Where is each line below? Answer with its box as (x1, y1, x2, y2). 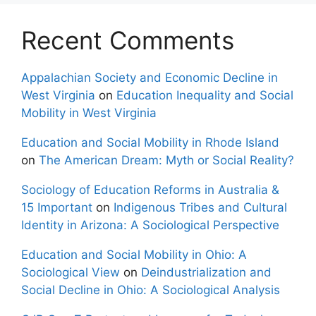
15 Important (21, 200, 92, 215)
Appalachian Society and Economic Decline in (21, 71, 278, 85)
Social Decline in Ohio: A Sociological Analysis (21, 283, 280, 298)
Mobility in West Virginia (21, 106, 157, 121)
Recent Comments (21, 25, 234, 56)
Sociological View (21, 265, 120, 280)
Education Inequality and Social (116, 88, 293, 103)
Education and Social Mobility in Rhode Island (21, 135, 279, 150)
